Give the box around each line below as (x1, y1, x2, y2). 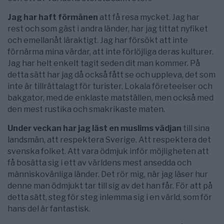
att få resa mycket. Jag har (98, 12, 199, 22)
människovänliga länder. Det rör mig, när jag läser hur (7, 169, 208, 179)
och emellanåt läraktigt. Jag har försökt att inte (7, 35, 188, 45)
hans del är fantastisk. (7, 204, 90, 214)
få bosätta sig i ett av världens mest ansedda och (7, 158, 191, 168)
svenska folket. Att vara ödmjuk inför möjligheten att (7, 146, 209, 156)
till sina (181, 123, 209, 133)
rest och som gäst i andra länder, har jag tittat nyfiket (7, 24, 208, 34)
